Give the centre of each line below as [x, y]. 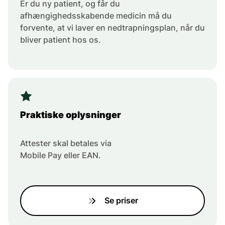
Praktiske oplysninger [71, 115]
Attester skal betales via [66, 143]
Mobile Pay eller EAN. [61, 155]
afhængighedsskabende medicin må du [96, 16]
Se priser [121, 201]
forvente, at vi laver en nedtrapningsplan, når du [113, 28]
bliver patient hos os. [61, 40]
